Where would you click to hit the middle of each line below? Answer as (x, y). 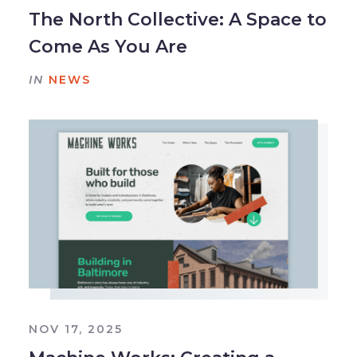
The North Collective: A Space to (177, 19)
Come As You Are (108, 46)
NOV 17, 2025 (75, 330)
